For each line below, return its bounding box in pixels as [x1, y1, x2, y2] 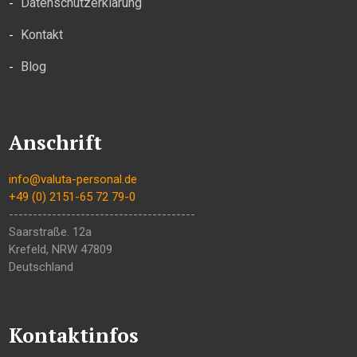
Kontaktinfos [9, 321, 139, 348]
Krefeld [9, 241, 47, 257]
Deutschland [9, 259, 74, 274]
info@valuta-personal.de [9, 171, 138, 186]
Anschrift [9, 128, 103, 155]
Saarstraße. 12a [9, 224, 92, 239]
